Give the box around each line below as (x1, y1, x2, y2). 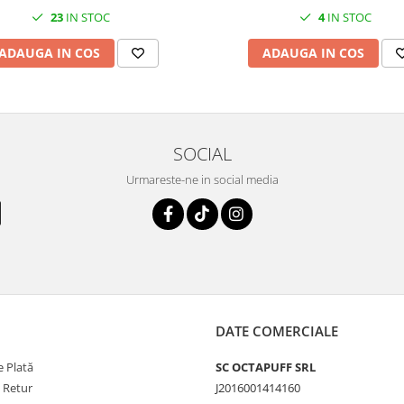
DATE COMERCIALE (216, 322, 338, 340)
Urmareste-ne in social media (125, 171, 279, 188)
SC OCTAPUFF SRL (216, 359, 316, 375)
